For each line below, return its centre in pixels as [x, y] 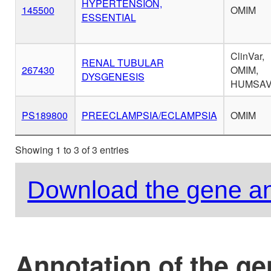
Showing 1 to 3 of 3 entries [72, 150]
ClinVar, [247, 56]
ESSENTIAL [109, 18]
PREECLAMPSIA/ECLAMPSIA [149, 116]
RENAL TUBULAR [122, 63]
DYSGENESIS [113, 77]
